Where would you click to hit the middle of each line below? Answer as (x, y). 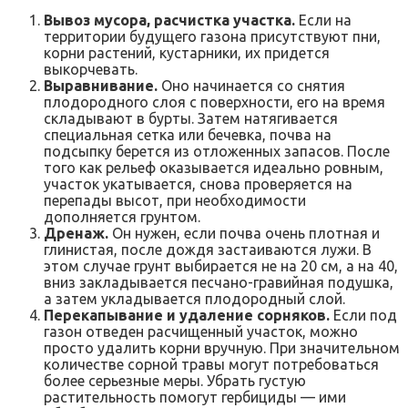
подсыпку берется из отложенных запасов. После (217, 151)
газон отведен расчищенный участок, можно (201, 331)
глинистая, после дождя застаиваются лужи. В (208, 249)
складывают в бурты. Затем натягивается (191, 118)
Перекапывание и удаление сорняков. (187, 315)
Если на (323, 20)
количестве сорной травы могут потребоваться (211, 364)
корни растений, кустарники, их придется (187, 52)
